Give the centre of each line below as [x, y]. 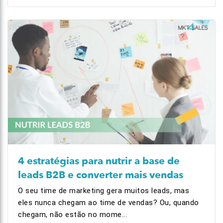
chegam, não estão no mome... [72, 215]
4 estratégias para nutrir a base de [99, 161]
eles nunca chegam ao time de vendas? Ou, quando [109, 203]
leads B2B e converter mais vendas [101, 175]
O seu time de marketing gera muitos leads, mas [104, 191]
